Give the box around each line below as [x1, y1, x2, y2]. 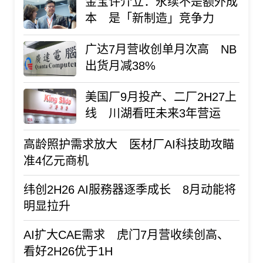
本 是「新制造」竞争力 [85, 11, 214, 25]
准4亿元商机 [23, 154, 89, 167]
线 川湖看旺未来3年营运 [85, 106, 221, 120]
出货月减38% [85, 59, 156, 72]
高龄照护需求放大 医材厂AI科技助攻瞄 [23, 137, 234, 151]
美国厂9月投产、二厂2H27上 [85, 90, 237, 103]
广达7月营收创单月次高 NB [85, 42, 237, 56]
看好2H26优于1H [23, 244, 113, 258]
